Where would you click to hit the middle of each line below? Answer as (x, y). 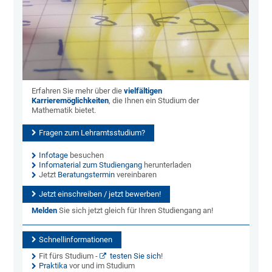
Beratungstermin (87, 175)
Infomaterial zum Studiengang (91, 165)
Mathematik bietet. (64, 110)
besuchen (86, 155)
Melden (45, 211)
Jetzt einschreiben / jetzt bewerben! (100, 194)
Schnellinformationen (76, 240)
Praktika (53, 266)
